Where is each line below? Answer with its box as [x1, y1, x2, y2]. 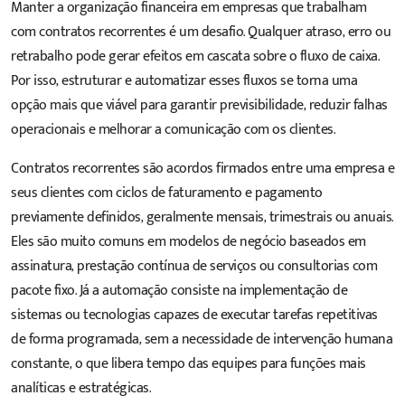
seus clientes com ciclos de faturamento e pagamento [11, 181, 323, 206]
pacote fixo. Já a [11, 278, 102, 304]
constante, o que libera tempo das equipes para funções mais [11, 352, 366, 377]
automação [102, 278, 168, 304]
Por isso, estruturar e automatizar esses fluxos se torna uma [11, 69, 357, 94]
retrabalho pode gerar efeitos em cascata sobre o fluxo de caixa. [11, 44, 379, 70]
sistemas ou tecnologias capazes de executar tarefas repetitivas [11, 303, 378, 328]
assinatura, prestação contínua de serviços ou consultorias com [11, 254, 377, 279]
